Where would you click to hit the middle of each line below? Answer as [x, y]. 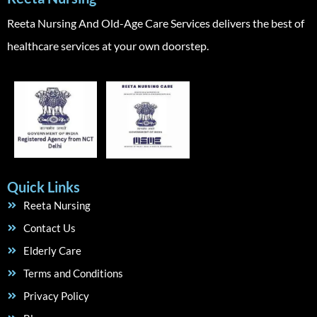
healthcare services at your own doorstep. [108, 45]
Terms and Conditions [73, 273]
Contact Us [49, 228]
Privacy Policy [56, 296]
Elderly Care [52, 250]
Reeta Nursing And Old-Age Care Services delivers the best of [156, 23]
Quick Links [44, 187]
